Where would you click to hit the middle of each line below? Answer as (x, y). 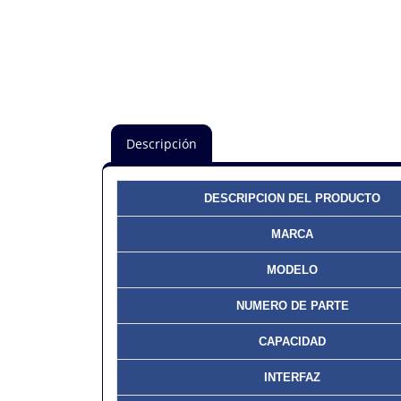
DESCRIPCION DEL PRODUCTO (292, 198)
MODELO (292, 270)
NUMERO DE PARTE (292, 306)
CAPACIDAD (292, 341)
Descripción (162, 144)
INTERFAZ (292, 377)
